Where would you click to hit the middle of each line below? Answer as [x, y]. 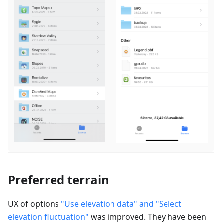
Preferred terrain [58, 179]
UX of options [34, 203]
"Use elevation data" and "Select [121, 203]
